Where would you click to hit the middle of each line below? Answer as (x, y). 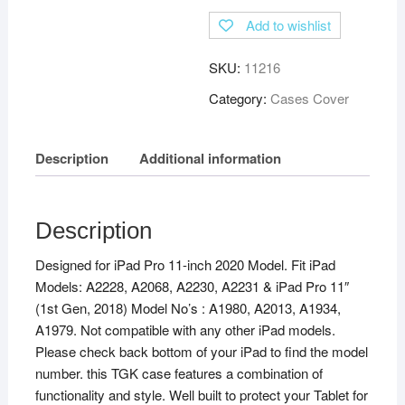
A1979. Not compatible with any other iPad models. (185, 329)
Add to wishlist (289, 24)
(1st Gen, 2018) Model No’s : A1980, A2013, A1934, (188, 307)
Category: (240, 98)
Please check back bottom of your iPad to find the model (201, 351)
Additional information (210, 158)
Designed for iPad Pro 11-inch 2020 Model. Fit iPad (185, 264)
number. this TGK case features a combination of (179, 372)
